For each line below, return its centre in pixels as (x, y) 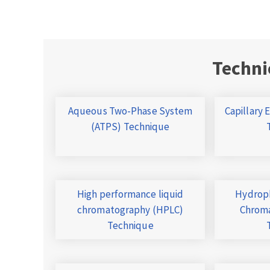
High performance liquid (130, 194)
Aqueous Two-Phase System (130, 111)
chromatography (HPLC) (130, 210)
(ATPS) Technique (130, 127)
